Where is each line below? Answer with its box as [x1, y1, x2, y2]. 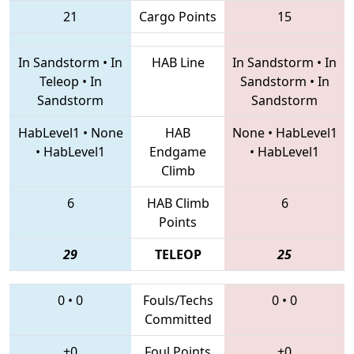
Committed [144, 310, 212, 328]
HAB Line [151, 53, 205, 71]
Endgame [149, 142, 206, 160]
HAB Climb [146, 194, 209, 212]
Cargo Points [139, 7, 217, 25]
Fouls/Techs [142, 291, 213, 309]
